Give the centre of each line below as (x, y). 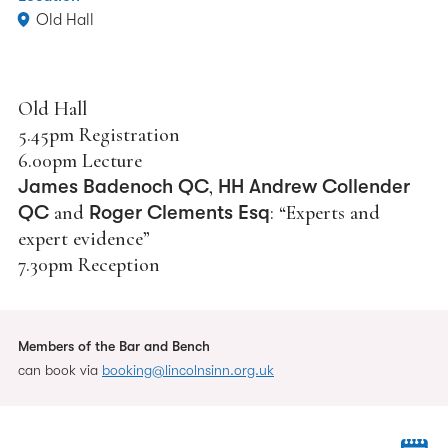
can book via (60, 370)
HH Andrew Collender (314, 186)
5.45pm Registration (99, 135)
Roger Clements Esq (179, 212)
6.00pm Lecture (80, 161)
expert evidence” (84, 239)
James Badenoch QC (113, 186)
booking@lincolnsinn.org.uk (188, 370)
